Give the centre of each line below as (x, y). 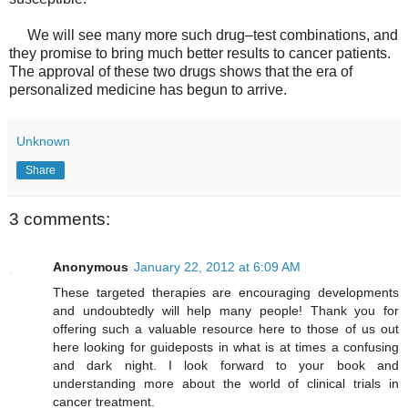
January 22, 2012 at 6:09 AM (217, 266)
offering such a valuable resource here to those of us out (226, 328)
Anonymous (91, 266)
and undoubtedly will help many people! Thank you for (226, 310)
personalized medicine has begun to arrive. (150, 90)
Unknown (43, 142)
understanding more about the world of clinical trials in (226, 383)
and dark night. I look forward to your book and (226, 365)
